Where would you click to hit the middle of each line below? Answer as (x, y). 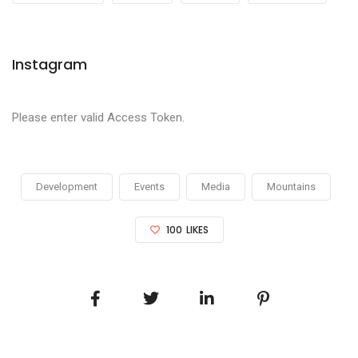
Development (67, 186)
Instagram (50, 64)
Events (149, 186)
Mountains (291, 186)
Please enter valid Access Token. (98, 117)
